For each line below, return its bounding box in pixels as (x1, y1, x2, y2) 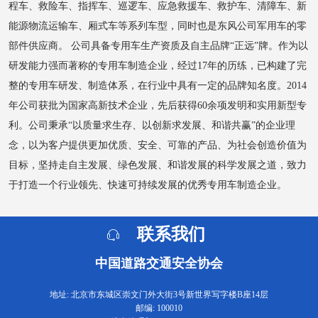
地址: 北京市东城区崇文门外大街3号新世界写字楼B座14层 (50, 290, 268, 300)
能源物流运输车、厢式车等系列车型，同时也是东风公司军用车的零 (9, 21, 307, 31)
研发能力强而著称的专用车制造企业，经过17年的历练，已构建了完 (9, 60, 307, 71)
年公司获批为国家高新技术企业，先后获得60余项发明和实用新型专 (9, 100, 307, 111)
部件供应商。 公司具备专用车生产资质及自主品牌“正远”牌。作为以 (9, 40, 308, 51)
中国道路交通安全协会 (95, 256, 223, 270)
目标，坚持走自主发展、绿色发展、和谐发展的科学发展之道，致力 (9, 160, 307, 170)
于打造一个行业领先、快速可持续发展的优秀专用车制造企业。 (9, 180, 287, 190)
